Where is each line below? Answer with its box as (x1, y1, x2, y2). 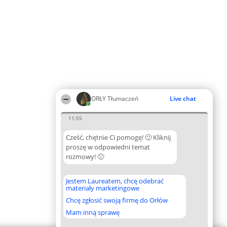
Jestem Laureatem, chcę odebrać (66, 176, 164, 185)
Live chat (170, 94, 196, 103)
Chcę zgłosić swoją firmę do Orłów (66, 196, 168, 205)
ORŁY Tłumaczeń (91, 94, 138, 103)
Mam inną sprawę (66, 208, 120, 217)
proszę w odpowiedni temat (66, 142, 150, 152)
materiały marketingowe (66, 183, 139, 193)
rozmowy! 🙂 (66, 152, 104, 161)
